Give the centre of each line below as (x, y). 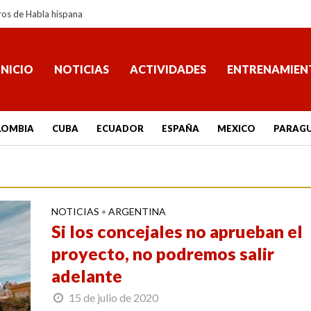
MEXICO (236, 128)
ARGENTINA (137, 211)
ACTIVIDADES (168, 69)
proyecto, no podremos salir (162, 253)
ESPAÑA (180, 128)
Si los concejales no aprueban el (177, 231)
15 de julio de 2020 (113, 297)
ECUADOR (120, 128)
